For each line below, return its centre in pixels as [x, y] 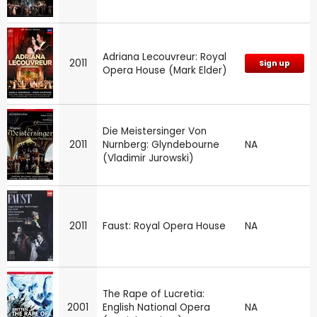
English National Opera [156, 308]
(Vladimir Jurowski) [148, 158]
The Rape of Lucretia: [154, 294]
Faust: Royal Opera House [164, 226]
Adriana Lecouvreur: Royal [165, 57]
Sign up [275, 64]
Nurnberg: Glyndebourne [161, 145]
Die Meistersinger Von [155, 132]
